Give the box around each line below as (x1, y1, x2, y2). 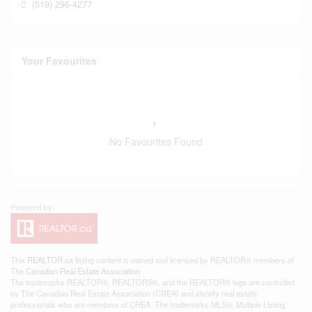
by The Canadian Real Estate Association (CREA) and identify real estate (10, 288, 257, 299)
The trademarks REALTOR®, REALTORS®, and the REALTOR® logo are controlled (10, 276, 295, 288)
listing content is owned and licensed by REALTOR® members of (73, 254, 294, 265)
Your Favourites (22, 54, 97, 68)
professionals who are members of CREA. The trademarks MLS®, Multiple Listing (10, 299, 285, 310)
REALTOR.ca (27, 254, 73, 265)
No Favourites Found (109, 134, 203, 148)
